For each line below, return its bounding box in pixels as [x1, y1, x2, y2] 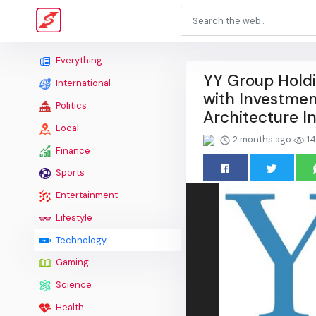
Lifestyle [54, 211, 92, 224]
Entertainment [54, 189, 118, 202]
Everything [54, 54, 102, 67]
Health [54, 300, 84, 313]
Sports [54, 166, 85, 179]
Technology [54, 233, 107, 246]
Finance [54, 144, 90, 157]
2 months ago [231, 133, 293, 145]
